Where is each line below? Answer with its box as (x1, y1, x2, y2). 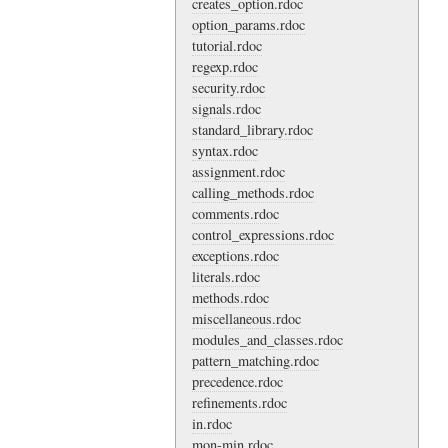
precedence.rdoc (192, 371, 283, 391)
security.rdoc (192, 77, 265, 97)
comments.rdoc (192, 203, 279, 223)
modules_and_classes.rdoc (192, 329, 343, 349)
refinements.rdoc (192, 392, 287, 412)
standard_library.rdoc (192, 119, 313, 139)
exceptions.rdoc (192, 245, 279, 265)
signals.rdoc (192, 98, 261, 118)
